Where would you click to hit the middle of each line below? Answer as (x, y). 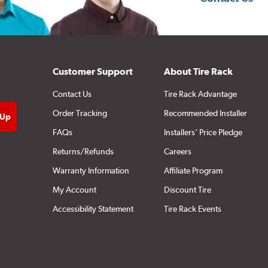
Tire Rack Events (192, 209)
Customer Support (92, 72)
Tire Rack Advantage (200, 94)
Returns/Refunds (83, 152)
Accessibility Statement (93, 209)
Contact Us (72, 94)
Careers (177, 152)
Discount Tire (187, 190)
